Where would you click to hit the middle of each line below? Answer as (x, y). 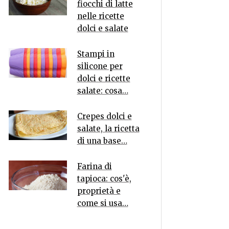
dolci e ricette (104, 78)
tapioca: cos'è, (104, 179)
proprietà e (99, 191)
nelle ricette (100, 16)
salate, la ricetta (108, 129)
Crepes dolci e (104, 116)
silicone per (100, 66)
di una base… (102, 141)
